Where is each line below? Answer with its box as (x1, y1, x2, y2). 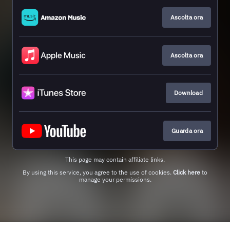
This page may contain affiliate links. (65, 155, 165, 163)
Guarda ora (171, 126, 203, 135)
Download (174, 89, 203, 97)
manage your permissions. (79, 175, 151, 183)
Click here (173, 168, 200, 176)
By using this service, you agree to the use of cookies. (23, 168, 173, 176)
